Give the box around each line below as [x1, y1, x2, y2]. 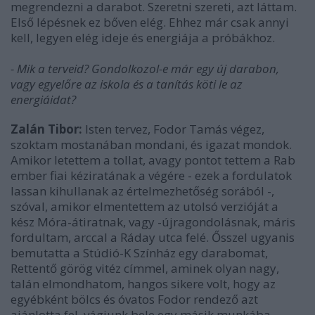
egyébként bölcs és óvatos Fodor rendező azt [11, 291, 258, 307]
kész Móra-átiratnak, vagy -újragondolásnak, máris [11, 214, 295, 230]
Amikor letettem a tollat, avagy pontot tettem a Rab [11, 152, 295, 168]
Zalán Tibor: [11, 121, 82, 137]
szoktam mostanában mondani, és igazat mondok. [11, 136, 292, 153]
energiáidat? [11, 91, 76, 108]
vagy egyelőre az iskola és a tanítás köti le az [11, 76, 243, 92]
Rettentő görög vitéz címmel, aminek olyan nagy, [11, 260, 279, 276]
